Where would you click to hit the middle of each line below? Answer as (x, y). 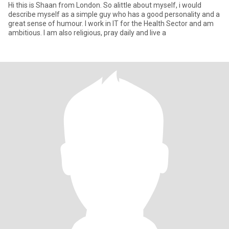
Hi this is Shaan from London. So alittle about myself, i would (105, 5)
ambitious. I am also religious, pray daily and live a (87, 33)
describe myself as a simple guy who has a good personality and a (114, 14)
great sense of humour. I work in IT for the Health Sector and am (111, 24)
